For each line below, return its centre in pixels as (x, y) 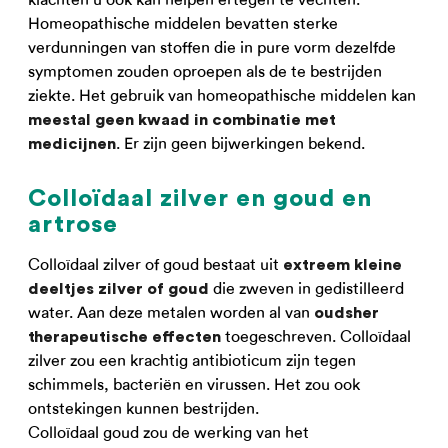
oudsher (346, 313)
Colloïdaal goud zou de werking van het (168, 432)
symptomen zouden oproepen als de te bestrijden (205, 71)
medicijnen (72, 144)
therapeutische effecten (124, 337)
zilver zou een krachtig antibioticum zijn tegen (192, 360)
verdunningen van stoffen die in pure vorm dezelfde (212, 47)
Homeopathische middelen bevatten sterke (183, 23)
